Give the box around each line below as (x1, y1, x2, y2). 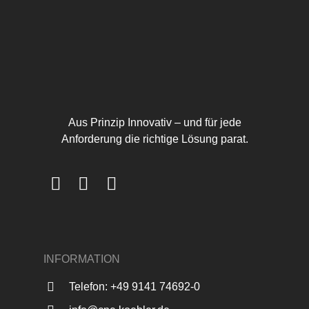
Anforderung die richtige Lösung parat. (61, 133, 248, 146)
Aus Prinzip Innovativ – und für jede (68, 117, 241, 129)
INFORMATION (43, 252, 120, 265)
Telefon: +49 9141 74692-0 (69, 280, 201, 292)
